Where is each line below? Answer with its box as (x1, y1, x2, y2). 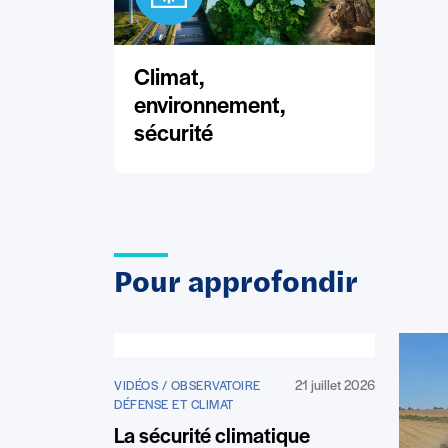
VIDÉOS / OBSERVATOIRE (114, 380, 261, 394)
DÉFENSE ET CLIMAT (114, 399, 234, 413)
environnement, (134, 95, 286, 120)
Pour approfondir (114, 269, 358, 301)
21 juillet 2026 (295, 379, 375, 395)
